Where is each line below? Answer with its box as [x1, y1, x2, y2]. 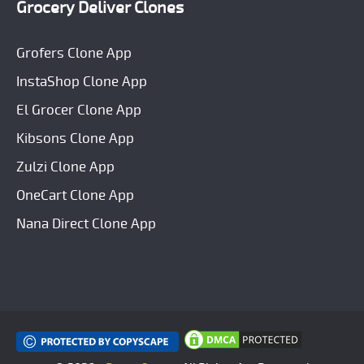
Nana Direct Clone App [16, 216, 156, 231]
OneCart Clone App [16, 188, 134, 202]
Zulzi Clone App [16, 159, 115, 174]
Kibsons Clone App [16, 131, 134, 145]
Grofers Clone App [16, 45, 132, 60]
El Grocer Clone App [16, 102, 141, 117]
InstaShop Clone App [16, 74, 147, 89]
